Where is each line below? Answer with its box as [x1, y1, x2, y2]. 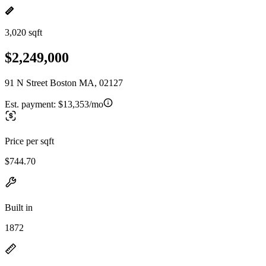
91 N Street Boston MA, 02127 [5, 77, 123, 88]
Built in [5, 202, 33, 213]
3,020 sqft [5, 27, 42, 37]
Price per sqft [5, 135, 54, 146]
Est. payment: [5, 99, 58, 109]
